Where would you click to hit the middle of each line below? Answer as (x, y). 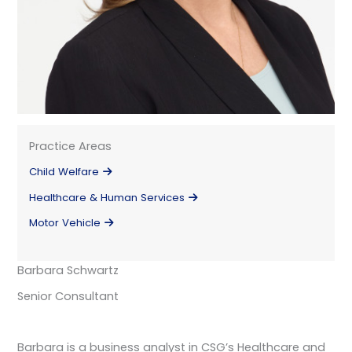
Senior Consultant (68, 296)
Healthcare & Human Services (107, 197)
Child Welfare (64, 172)
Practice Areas (71, 146)
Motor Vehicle (65, 222)
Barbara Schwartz (68, 271)
